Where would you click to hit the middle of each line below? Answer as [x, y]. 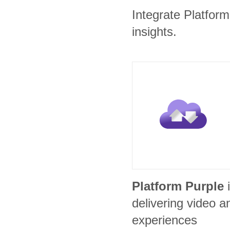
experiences [165, 220]
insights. [154, 32]
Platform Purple [178, 186]
